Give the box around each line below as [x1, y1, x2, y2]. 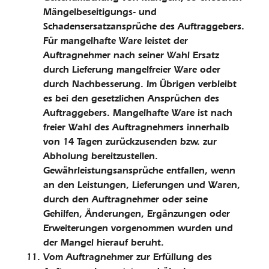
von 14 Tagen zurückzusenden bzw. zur [43, 136, 217, 147]
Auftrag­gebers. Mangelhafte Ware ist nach [43, 107, 232, 118]
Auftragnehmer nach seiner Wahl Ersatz [43, 49, 219, 61]
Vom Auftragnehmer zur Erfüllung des [43, 251, 212, 262]
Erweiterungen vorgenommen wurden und [43, 222, 233, 234]
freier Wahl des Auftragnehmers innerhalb [43, 121, 229, 133]
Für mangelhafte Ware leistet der [43, 35, 188, 46]
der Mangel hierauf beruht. [43, 237, 164, 248]
